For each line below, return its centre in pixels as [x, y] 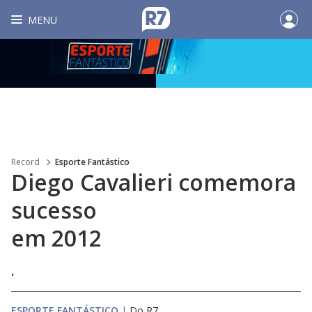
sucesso [54, 210]
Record [25, 162]
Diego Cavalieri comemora [154, 182]
